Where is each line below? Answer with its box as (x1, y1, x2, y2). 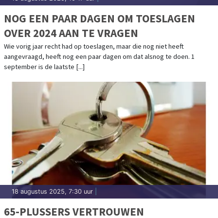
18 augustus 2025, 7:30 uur (12, 187, 93, 195)
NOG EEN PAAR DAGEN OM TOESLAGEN (4, 11, 195, 25)
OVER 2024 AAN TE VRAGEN (4, 25, 138, 40)
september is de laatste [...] (4, 62, 85, 71)
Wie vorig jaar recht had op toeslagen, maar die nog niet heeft (4, 41, 184, 51)
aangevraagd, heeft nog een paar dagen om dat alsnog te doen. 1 (4, 52, 195, 61)
